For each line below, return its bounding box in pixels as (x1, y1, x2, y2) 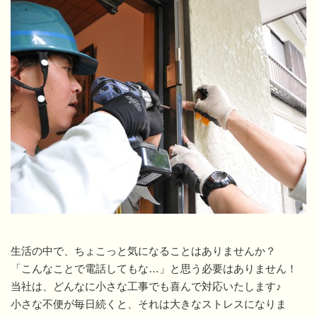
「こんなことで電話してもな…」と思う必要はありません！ (11, 263, 297, 275)
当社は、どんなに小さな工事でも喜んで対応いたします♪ (11, 280, 282, 293)
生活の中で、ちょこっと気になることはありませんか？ (11, 245, 276, 258)
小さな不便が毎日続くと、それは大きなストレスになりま (11, 298, 287, 311)
